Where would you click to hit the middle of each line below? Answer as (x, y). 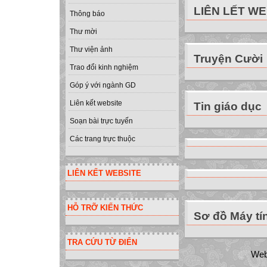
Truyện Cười (228, 59)
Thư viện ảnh (91, 50)
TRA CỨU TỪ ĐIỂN (102, 243)
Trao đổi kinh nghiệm (104, 68)
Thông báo (87, 14)
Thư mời (83, 32)
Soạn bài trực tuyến (101, 121)
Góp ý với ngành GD (103, 86)
